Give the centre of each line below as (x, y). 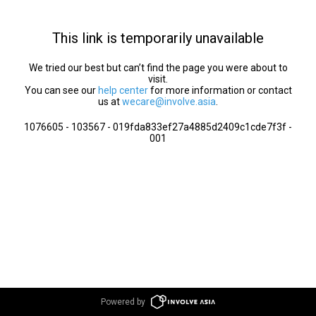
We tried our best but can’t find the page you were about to (158, 68)
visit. (158, 79)
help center (123, 90)
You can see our (61, 90)
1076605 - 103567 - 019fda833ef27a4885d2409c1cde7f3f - (158, 127)
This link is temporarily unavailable (158, 38)
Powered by (123, 302)
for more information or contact (220, 90)
